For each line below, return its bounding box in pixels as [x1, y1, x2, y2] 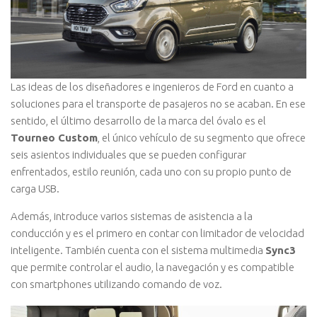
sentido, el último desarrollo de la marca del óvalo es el [11, 114, 266, 127]
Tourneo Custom [11, 131, 98, 144]
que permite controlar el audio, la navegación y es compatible [11, 260, 294, 273]
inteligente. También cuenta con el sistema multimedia [11, 243, 265, 256]
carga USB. [11, 182, 59, 195]
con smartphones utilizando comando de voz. [11, 277, 222, 290]
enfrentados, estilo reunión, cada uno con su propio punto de [11, 165, 292, 178]
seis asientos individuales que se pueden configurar [11, 148, 246, 161]
